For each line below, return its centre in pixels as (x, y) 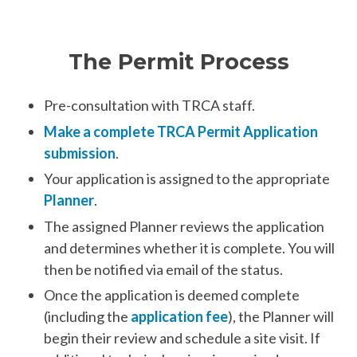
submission (80, 153)
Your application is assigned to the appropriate (187, 179)
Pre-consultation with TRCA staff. (149, 106)
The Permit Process (178, 62)
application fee (179, 316)
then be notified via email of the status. (163, 269)
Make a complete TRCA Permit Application (181, 131)
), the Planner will (281, 316)
